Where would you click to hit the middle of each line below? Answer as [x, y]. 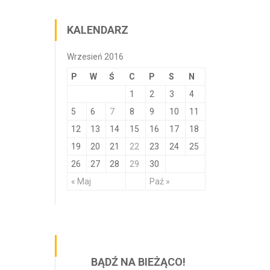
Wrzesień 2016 [95, 57]
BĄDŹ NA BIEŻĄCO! [138, 262]
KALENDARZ [98, 30]
